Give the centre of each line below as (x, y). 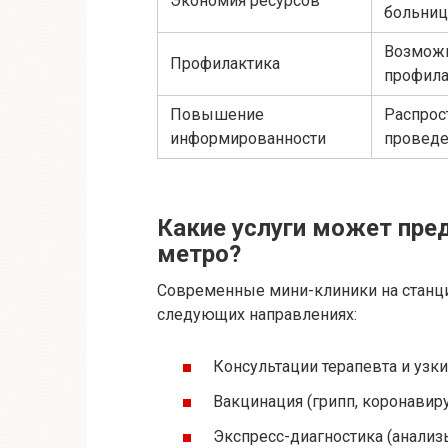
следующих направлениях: (257, 315)
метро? (199, 254)
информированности (248, 139)
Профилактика (225, 64)
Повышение (217, 115)
